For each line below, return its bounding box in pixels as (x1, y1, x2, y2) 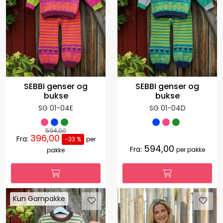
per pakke (176, 145, 205, 154)
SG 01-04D (149, 103, 186, 113)
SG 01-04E (38, 103, 73, 113)
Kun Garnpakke (13, 193, 65, 204)
